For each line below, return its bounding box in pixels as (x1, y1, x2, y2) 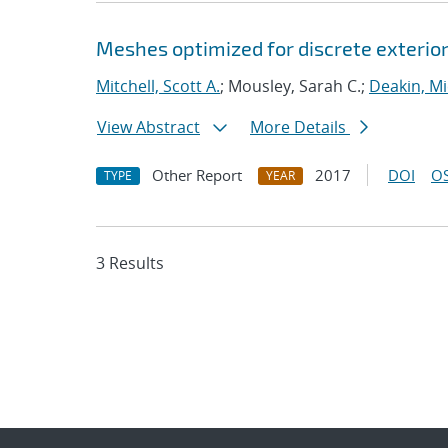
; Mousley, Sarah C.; (220, 75, 369, 97)
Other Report (152, 165, 242, 185)
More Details (250, 116, 350, 138)
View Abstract (97, 116, 200, 138)
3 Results (96, 252, 164, 274)
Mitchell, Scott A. (96, 75, 220, 97)
